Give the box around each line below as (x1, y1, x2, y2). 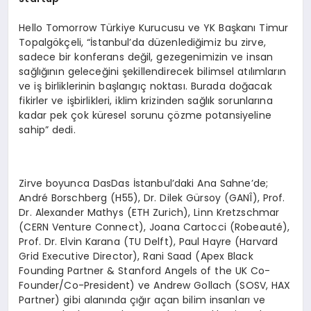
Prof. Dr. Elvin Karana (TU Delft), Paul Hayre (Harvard (19, 235, 278, 249)
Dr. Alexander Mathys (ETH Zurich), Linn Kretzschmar (19, 205, 280, 219)
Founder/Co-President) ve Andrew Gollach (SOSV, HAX (19, 278, 291, 292)
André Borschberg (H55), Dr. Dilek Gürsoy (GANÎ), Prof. (19, 191, 285, 205)
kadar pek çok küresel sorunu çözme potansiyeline (19, 108, 271, 122)
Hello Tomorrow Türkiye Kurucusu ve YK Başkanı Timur (19, 21, 289, 35)
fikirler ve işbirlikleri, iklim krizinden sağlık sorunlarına (19, 94, 273, 108)
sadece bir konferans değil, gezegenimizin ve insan (19, 50, 274, 64)
